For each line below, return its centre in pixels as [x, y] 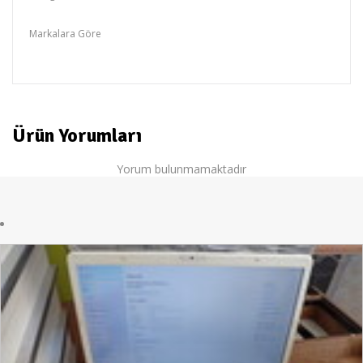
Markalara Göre [65, 34]
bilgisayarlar [58, 15]
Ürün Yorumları [77, 136]
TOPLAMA [53, 54]
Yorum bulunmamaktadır [181, 169]
